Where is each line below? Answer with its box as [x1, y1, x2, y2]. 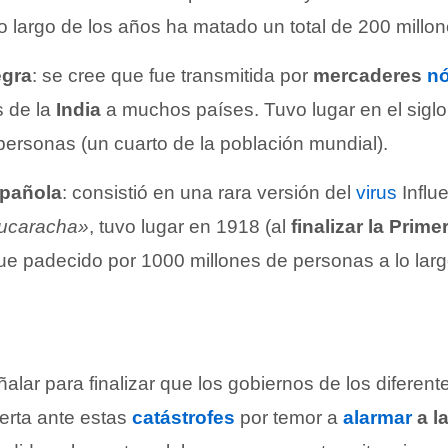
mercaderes [313, 64, 427, 86]
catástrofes [132, 406, 235, 428]
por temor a [240, 406, 343, 428]
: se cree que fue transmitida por [32, 64, 313, 86]
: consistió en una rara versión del [62, 181, 356, 203]
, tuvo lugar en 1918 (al [89, 215, 291, 237]
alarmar [343, 406, 412, 428]
